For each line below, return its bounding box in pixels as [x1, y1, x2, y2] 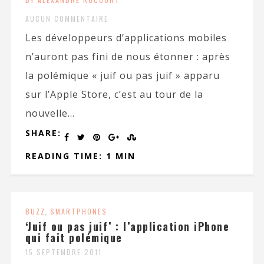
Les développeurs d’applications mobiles [25, 31, 227, 44]
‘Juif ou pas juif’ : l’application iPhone [25, 219, 230, 234]
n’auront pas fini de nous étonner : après [25, 50, 230, 63]
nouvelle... [25, 107, 75, 120]
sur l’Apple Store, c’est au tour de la [25, 88, 203, 101]
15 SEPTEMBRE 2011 [25, 247, 102, 257]
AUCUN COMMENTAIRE [25, 14, 108, 24]
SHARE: [25, 127, 61, 138]
